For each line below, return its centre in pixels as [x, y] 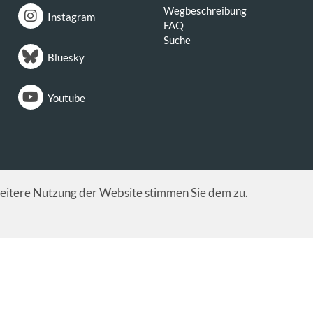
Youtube [66, 98]
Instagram [71, 17]
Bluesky [66, 57]
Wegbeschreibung [205, 10]
